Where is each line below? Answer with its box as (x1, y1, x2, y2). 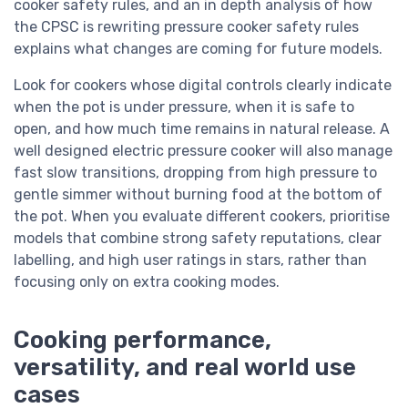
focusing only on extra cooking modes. (14, 273, 280, 291)
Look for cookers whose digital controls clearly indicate (14, 76, 392, 95)
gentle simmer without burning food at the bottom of (14, 186, 382, 204)
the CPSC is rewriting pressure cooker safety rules (14, 18, 359, 36)
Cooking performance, (14, 326, 271, 354)
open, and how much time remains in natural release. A (14, 120, 390, 138)
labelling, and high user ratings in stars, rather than (14, 251, 367, 270)
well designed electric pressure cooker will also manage (14, 142, 393, 160)
